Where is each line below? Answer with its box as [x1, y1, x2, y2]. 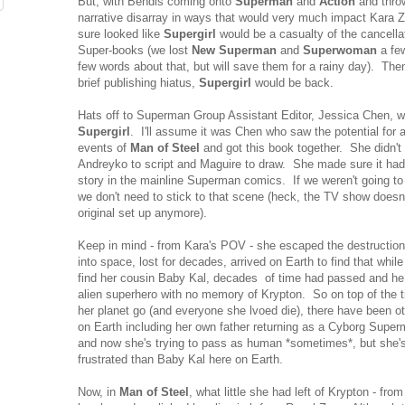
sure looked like [78, 27, 164, 42]
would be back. [251, 76, 334, 90]
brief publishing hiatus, [78, 76, 199, 90]
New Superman [192, 43, 277, 58]
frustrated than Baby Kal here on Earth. [78, 353, 283, 367]
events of [78, 141, 130, 155]
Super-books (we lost [78, 43, 192, 58]
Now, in [78, 385, 119, 400]
